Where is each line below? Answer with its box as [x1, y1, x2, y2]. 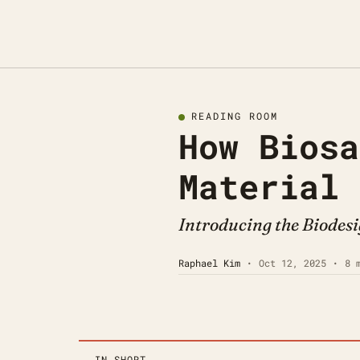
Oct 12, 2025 [259, 257, 326, 269]
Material [178, 164, 339, 208]
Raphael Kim [178, 257, 240, 269]
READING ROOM [191, 109, 278, 122]
